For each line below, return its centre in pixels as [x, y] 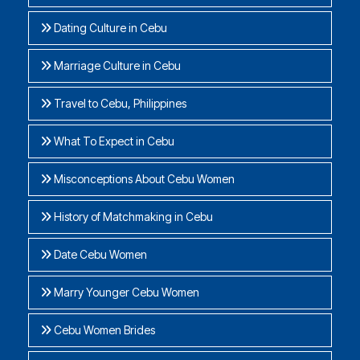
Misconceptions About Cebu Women [143, 178]
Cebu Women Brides [103, 329]
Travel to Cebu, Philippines [119, 103]
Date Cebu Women [99, 254]
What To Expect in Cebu [113, 141]
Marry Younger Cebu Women [125, 292]
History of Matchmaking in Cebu [132, 216]
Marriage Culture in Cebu [116, 65]
